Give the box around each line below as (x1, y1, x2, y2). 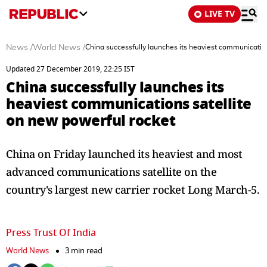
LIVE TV (204, 8, 235, 20)
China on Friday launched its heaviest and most (6, 147, 242, 161)
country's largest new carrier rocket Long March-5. (6, 182, 259, 197)
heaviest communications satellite (6, 93, 252, 115)
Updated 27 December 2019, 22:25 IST (6, 64, 135, 74)
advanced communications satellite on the (6, 164, 216, 179)
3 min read (65, 245, 103, 256)
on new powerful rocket (6, 110, 175, 132)
